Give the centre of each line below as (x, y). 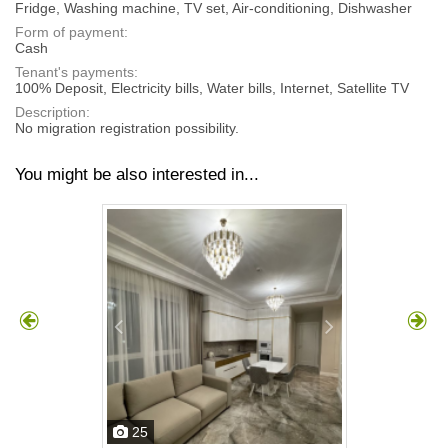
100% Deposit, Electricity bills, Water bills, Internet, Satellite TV (212, 87)
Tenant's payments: (76, 71)
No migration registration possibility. (127, 127)
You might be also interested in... (137, 174)
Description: (52, 111)
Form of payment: (71, 31)
